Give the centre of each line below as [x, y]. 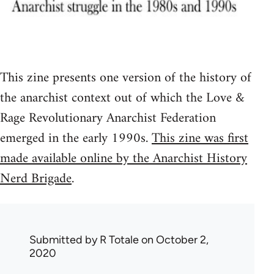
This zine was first [200, 139]
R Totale [119, 240]
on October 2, [174, 240]
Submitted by [65, 240]
